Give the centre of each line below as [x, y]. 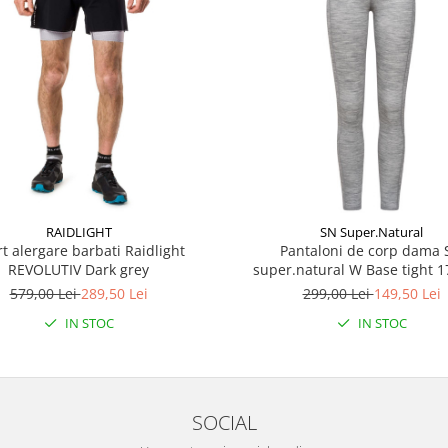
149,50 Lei [407, 293]
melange [371, 288]
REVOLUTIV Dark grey [78, 269]
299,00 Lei [338, 293]
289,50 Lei [114, 293]
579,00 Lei [45, 293]
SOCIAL [224, 422]
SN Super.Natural [371, 232]
